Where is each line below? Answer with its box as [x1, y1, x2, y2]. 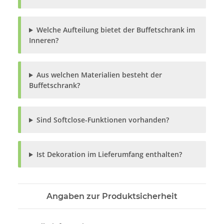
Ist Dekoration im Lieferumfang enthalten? [36, 149, 182, 159]
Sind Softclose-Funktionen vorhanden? [36, 115, 169, 125]
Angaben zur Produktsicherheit [46, 191, 177, 201]
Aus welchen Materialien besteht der [36, 70, 162, 80]
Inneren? [29, 35, 58, 45]
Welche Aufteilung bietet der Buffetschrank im [36, 25, 195, 35]
